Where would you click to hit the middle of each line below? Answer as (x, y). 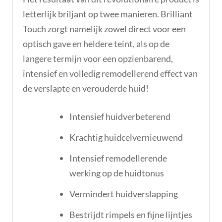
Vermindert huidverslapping (124, 194)
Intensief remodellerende (118, 158)
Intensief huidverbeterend (120, 116)
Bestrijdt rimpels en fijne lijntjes (131, 214)
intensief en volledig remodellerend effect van (110, 73)
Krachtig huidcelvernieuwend (126, 137)
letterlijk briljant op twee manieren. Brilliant (108, 14)
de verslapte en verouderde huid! (86, 88)
